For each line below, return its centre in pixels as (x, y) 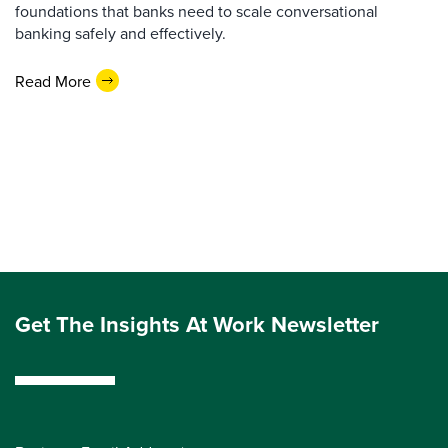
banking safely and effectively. (120, 33)
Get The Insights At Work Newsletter (197, 324)
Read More (53, 80)
